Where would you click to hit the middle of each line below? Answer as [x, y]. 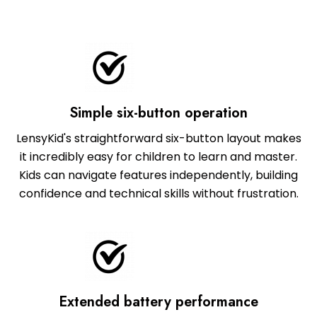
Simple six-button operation [158, 113]
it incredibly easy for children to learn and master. [158, 156]
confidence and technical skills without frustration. [158, 193]
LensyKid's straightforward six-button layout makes [158, 138]
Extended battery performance [158, 301]
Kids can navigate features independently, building [158, 175]
